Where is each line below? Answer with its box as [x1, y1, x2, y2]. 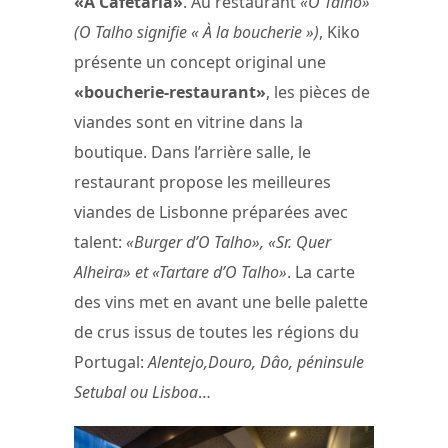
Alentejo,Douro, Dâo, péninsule [148, 350, 364, 373]
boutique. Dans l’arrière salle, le [74, 140, 311, 163]
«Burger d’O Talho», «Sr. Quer [126, 230, 331, 253]
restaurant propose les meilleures [74, 170, 331, 193]
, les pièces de [266, 80, 370, 103]
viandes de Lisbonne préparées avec [74, 200, 348, 223]
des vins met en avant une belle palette [74, 290, 368, 313]
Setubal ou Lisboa [74, 380, 198, 403]
